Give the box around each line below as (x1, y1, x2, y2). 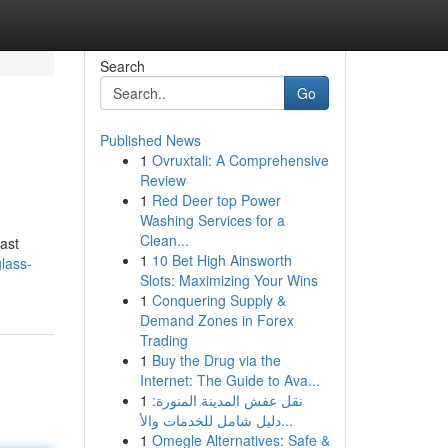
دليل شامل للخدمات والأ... (280, 410, 293, 430)
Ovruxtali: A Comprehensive (151, 150, 329, 170)
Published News (99, 130, 201, 150)
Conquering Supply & (151, 290, 286, 310)
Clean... (139, 230, 189, 250)
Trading (139, 330, 188, 350)
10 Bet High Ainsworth (151, 250, 292, 270)
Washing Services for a (139, 210, 285, 230)
